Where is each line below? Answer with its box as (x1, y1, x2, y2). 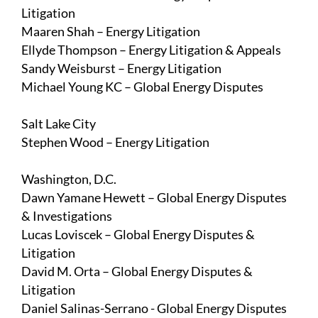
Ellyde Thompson (21, 42, 117, 58)
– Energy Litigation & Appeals (117, 42, 281, 58)
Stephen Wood (21, 134, 104, 150)
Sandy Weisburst (21, 60, 116, 77)
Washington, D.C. (21, 171, 116, 187)
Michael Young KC (21, 79, 122, 95)
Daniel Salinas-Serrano (21, 300, 148, 317)
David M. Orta (21, 263, 100, 280)
